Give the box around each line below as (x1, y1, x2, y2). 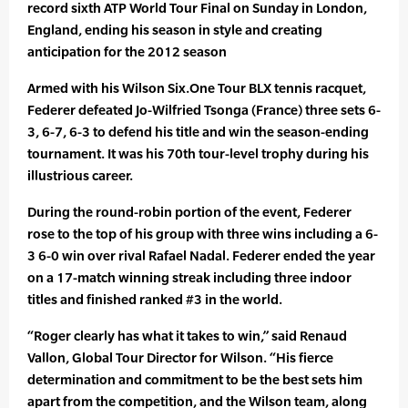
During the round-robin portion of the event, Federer (27, 204, 352, 220)
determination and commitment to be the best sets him (27, 372, 362, 388)
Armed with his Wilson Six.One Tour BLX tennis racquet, (27, 80, 366, 97)
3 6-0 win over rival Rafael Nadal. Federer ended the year (27, 248, 375, 264)
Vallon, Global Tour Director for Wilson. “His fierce (27, 350, 333, 366)
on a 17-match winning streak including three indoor (27, 270, 352, 286)
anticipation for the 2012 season (27, 44, 227, 60)
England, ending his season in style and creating (27, 22, 322, 38)
